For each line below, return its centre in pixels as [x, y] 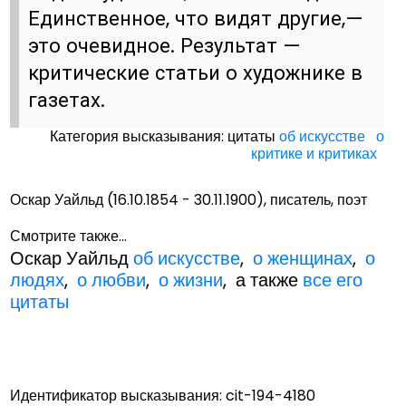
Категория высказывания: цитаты [165, 137]
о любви [112, 280]
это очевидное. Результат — [165, 45]
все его [333, 280]
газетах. [67, 100]
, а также [263, 280]
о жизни [191, 280]
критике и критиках [314, 154]
